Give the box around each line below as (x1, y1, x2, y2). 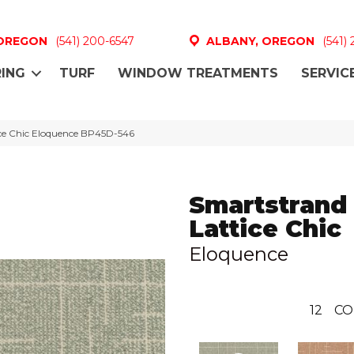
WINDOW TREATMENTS (118, 66, 278, 81)
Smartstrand (189, 190, 348, 220)
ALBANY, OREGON (205, 33, 314, 48)
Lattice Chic (189, 213, 341, 243)
